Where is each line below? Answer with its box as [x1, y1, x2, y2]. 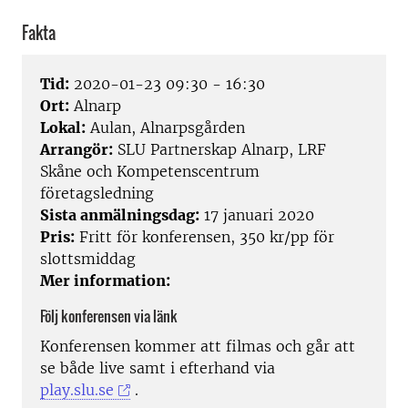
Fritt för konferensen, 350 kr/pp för [75, 228, 334, 247]
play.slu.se [40, 381, 114, 400]
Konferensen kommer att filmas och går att [40, 337, 355, 356]
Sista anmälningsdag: [40, 206, 199, 225]
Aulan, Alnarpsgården [86, 118, 245, 138]
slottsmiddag [40, 250, 136, 269]
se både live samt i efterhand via [40, 359, 275, 378]
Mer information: [40, 271, 170, 291]
